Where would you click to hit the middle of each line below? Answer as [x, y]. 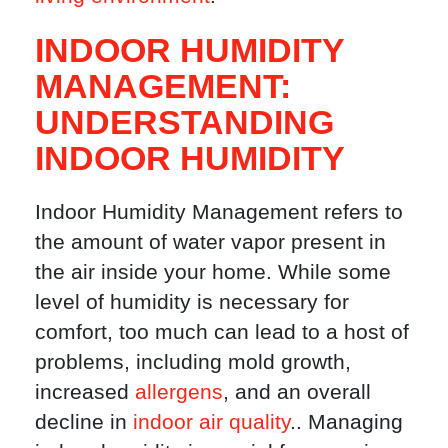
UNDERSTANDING [184, 122]
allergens [179, 392]
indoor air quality [211, 422]
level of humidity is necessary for [192, 302]
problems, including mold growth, [193, 362]
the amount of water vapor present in [210, 242]
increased [85, 392]
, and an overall [297, 392]
